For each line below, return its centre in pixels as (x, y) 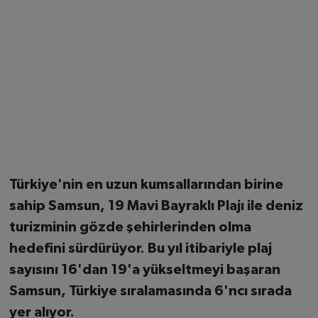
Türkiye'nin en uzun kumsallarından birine (146, 184)
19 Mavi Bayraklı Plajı (176, 205)
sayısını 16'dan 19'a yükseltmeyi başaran (144, 269)
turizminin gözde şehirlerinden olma (130, 227)
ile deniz (273, 205)
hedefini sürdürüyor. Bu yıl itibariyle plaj (140, 248)
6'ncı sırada (253, 291)
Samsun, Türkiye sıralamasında (111, 291)
